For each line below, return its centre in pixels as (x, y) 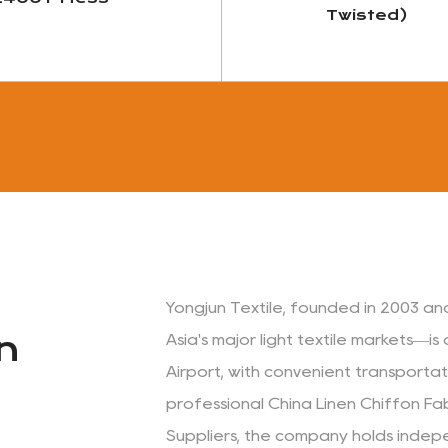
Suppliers (201, 435)
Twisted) (367, 14)
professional (216, 403)
